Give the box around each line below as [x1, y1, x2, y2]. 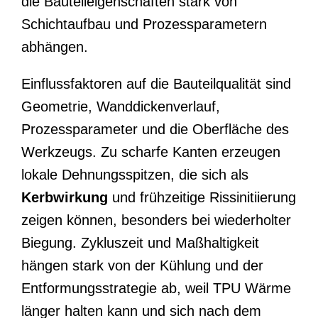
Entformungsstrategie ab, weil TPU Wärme [21, 280, 291, 296]
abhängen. [21, 38, 88, 55]
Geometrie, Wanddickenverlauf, [21, 98, 220, 114]
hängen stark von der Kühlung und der [21, 257, 263, 273]
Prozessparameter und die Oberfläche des [21, 121, 289, 137]
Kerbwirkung [21, 189, 108, 205]
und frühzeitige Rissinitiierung [108, 189, 296, 205]
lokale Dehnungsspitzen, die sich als [21, 166, 248, 182]
